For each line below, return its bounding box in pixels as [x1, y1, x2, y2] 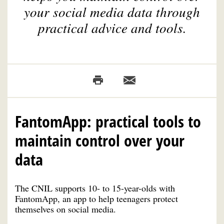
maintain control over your [15, 129, 184, 151]
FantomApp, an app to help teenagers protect [15, 192, 178, 204]
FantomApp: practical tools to [15, 110, 201, 132]
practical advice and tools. [37, 18, 186, 36]
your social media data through [24, 2, 200, 20]
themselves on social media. [15, 202, 116, 215]
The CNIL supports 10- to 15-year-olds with [15, 181, 175, 194]
